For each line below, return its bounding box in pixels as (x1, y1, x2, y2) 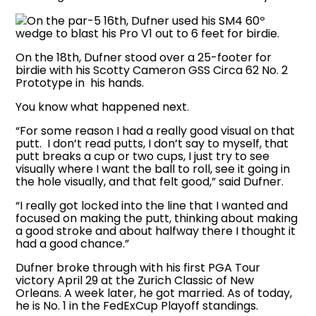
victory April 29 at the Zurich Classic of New (16, 272, 255, 288)
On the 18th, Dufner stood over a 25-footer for (16, 49, 272, 66)
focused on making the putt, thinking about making (16, 209, 298, 226)
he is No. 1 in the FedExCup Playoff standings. (16, 297, 259, 314)
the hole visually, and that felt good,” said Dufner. (16, 173, 284, 190)
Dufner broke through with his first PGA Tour (16, 259, 261, 276)
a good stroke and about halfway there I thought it (16, 222, 296, 239)
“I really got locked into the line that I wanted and (16, 197, 288, 214)
